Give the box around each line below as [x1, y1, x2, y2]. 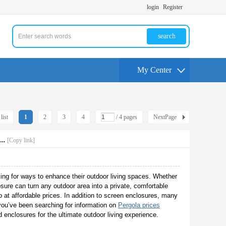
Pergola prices [118, 201, 160, 209]
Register [163, 4, 183, 11]
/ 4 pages [115, 114, 137, 121]
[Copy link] [7, 137, 35, 144]
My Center [137, 66, 172, 74]
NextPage [153, 114, 177, 121]
